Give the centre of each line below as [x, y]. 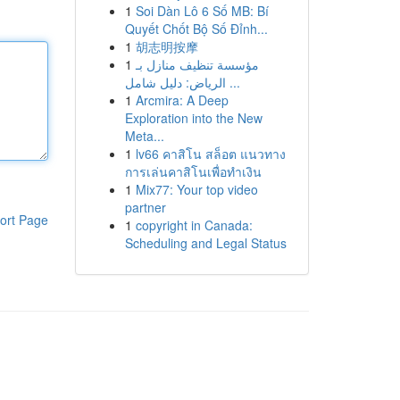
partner [145, 207]
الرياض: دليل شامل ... [233, 82]
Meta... [144, 136]
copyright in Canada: [194, 225]
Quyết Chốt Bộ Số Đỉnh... [196, 29]
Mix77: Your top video [196, 189]
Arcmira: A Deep [182, 100]
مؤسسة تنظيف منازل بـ [197, 64]
